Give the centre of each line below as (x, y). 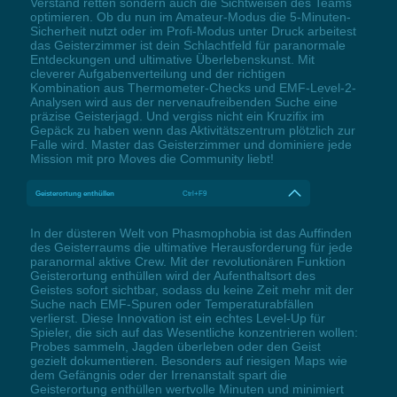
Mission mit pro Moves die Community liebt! (152, 158)
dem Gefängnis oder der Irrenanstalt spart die (158, 374)
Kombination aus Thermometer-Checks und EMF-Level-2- (193, 87)
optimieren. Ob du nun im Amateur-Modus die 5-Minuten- (190, 16)
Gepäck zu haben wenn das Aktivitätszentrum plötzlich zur (192, 130)
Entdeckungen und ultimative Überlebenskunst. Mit (172, 59)
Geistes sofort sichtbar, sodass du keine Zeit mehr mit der (191, 289)
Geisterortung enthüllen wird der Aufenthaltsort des (172, 275)
